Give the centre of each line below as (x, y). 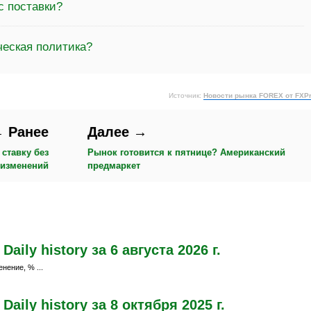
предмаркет (114, 166)
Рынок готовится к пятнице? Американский (187, 153)
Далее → (118, 132)
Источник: (186, 96)
